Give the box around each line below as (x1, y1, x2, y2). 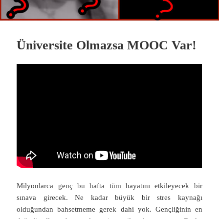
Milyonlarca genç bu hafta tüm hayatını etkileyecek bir (17, 181, 202, 190)
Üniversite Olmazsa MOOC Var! (17, 38, 197, 52)
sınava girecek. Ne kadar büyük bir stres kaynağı (17, 193, 202, 201)
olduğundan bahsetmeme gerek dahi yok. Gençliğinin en (17, 205, 202, 213)
